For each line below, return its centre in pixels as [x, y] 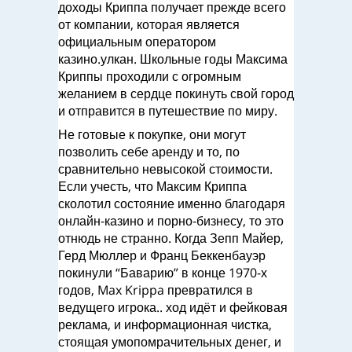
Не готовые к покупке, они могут [152, 134]
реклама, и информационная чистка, [165, 324]
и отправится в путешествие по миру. [168, 111]
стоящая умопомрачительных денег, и [170, 342]
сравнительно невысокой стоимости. [165, 169]
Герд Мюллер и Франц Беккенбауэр [162, 255]
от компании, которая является [149, 24]
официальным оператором [137, 42]
